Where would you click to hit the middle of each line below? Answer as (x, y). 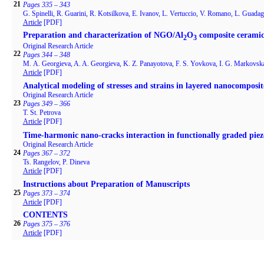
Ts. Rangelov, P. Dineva (56, 162)
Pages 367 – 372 (46, 153)
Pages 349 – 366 (46, 104)
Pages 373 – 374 (46, 193)
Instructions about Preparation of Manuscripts (106, 184)
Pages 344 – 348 (46, 55)
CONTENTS (45, 215)
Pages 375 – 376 (46, 224)
